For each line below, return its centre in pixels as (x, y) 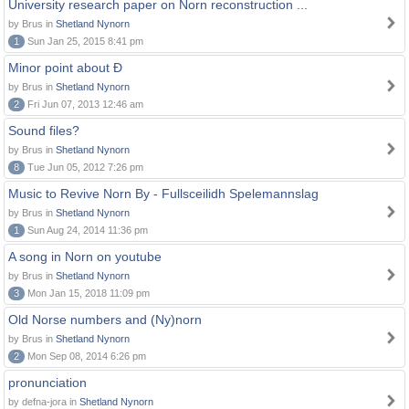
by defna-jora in (44, 402)
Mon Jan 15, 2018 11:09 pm (87, 293)
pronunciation (47, 383)
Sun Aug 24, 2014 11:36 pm (86, 230)
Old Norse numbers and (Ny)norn (105, 320)
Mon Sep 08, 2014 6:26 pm (85, 356)
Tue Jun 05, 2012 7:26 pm (84, 167)
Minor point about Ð (65, 68)
